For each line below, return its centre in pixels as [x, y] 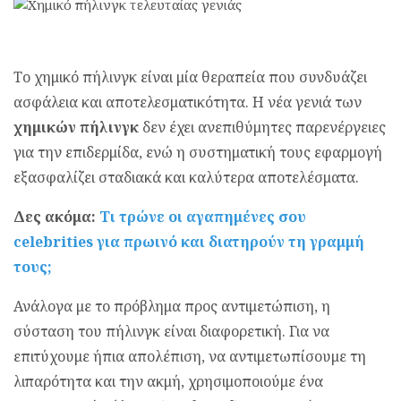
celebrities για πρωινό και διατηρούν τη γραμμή [189, 242]
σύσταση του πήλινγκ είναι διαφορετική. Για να [171, 331]
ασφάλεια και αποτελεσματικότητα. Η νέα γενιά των [188, 102]
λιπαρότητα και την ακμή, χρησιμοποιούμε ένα [168, 381]
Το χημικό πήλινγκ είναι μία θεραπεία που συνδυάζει [190, 77]
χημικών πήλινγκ [76, 127]
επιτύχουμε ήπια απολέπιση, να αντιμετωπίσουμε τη [190, 356]
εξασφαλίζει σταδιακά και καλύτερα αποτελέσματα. [186, 177]
